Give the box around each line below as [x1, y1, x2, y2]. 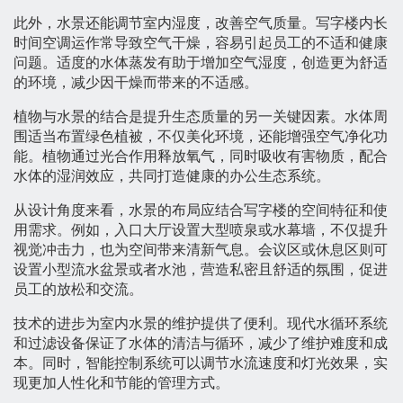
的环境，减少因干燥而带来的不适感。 [13, 75, 258, 91]
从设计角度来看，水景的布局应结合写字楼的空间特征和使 [13, 202, 388, 219]
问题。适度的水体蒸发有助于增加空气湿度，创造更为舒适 [13, 55, 388, 71]
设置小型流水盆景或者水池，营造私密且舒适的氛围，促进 [13, 262, 388, 278]
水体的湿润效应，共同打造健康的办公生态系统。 [13, 168, 330, 184]
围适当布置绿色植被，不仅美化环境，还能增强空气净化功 [13, 129, 388, 145]
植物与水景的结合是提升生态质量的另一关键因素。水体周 [13, 109, 388, 125]
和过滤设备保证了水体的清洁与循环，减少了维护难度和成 [13, 336, 388, 352]
